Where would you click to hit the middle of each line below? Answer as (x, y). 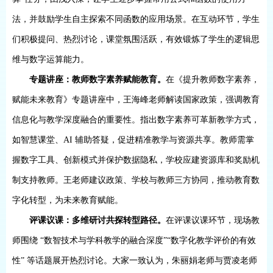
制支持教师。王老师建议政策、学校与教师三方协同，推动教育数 (136, 180)
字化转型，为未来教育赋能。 (68, 200)
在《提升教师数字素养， (213, 80)
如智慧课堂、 (38, 140)
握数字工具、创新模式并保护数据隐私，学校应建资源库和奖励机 (136, 160)
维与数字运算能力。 (51, 59)
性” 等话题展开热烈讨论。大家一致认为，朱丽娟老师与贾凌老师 (135, 261)
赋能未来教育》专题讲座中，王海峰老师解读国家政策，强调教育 (136, 100)
